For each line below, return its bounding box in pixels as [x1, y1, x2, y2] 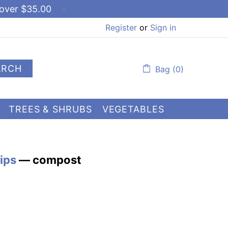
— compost [16, 153, 81, 166]
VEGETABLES [102, 103, 164, 115]
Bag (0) [155, 64, 184, 74]
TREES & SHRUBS [9, 103, 92, 115]
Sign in [150, 22, 176, 33]
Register [105, 22, 137, 33]
